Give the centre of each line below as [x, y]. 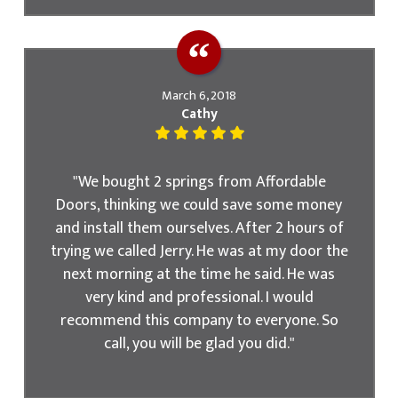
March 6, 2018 [199, 96]
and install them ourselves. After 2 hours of [199, 228]
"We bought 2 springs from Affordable [199, 182]
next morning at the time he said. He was [199, 275]
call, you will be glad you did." [199, 344]
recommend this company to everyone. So [199, 321]
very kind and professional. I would [199, 298]
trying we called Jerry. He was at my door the [199, 251]
